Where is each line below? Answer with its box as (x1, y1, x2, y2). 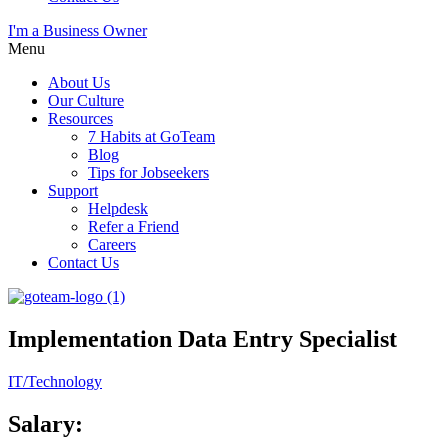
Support (48, 182, 98, 199)
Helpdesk (88, 200, 148, 217)
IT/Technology (8, 372, 102, 390)
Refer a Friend (88, 218, 179, 235)
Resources (48, 110, 113, 127)
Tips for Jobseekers (88, 164, 209, 181)
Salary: (8, 410, 83, 437)
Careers (88, 236, 136, 253)
